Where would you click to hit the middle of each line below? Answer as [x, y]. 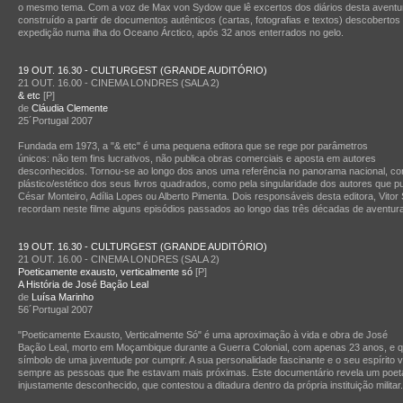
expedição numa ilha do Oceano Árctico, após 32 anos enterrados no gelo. [181, 32]
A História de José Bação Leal [83, 284]
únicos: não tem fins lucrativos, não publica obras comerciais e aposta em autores [197, 158]
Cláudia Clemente [70, 108]
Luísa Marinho [63, 297]
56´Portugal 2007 [55, 309]
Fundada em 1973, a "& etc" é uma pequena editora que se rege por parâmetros [193, 146]
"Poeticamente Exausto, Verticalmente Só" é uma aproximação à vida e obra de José [203, 335]
